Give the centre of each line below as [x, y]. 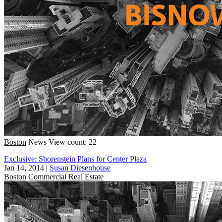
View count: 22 [73, 142]
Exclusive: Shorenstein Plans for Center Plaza [75, 159]
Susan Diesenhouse [80, 167]
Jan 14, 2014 [24, 167]
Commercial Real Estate [66, 176]
